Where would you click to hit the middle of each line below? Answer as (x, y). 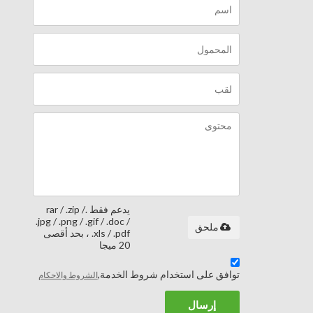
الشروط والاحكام (68, 275)
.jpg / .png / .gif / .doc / (83, 221)
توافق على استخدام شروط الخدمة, (168, 275)
